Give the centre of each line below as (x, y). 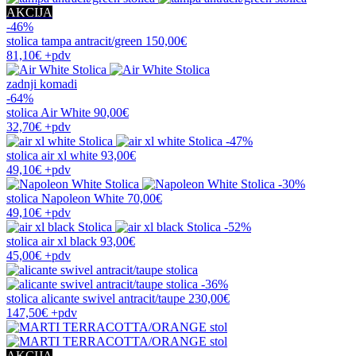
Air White (66, 112)
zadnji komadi (42, 83)
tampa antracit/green (92, 41)
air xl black (69, 241)
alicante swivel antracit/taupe (113, 298)
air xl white (70, 155)
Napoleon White (83, 198)
